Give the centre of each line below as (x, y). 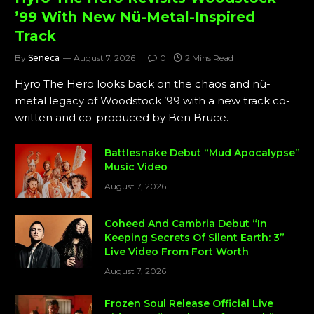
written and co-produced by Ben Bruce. (122, 117)
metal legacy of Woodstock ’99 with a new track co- (152, 100)
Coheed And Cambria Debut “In (186, 223)
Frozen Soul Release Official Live (189, 303)
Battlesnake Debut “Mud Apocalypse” (202, 152)
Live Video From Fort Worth (177, 251)
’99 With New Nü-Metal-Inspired (135, 16)
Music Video (136, 166)
